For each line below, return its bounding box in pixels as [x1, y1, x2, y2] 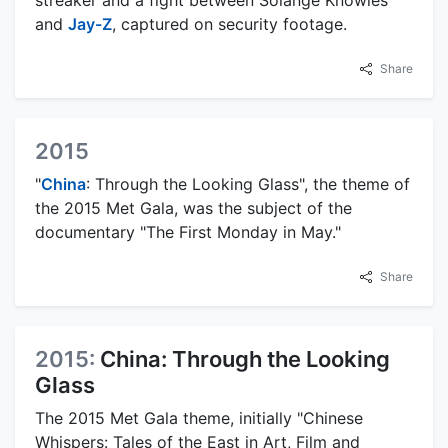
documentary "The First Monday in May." [35, 222, 341, 243]
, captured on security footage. [112, 14, 347, 35]
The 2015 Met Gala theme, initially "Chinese [35, 408, 363, 429]
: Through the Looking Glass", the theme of [86, 174, 410, 195]
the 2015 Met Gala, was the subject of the [35, 198, 352, 219]
